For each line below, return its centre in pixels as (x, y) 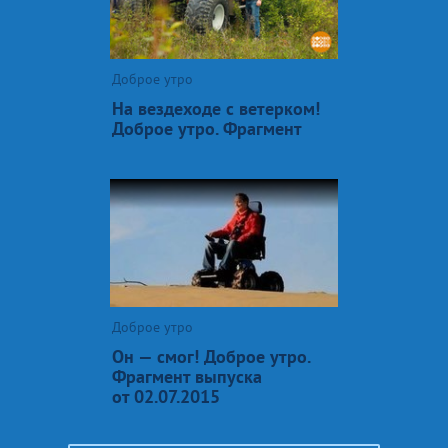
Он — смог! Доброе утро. (211, 356)
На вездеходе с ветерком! (216, 108)
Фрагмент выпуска (187, 376)
